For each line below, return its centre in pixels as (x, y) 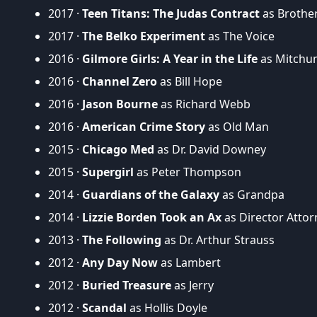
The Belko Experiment (144, 36)
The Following (122, 240)
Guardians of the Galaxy (151, 194)
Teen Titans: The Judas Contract (171, 13)
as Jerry (192, 285)
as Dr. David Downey (210, 149)
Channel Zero (120, 81)
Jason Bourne (120, 104)
